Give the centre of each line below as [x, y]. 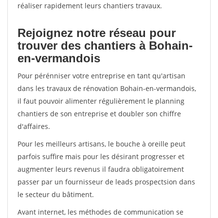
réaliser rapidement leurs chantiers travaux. [90, 6]
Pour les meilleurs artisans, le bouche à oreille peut [101, 144]
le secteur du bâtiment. [56, 194]
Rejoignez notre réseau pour [97, 33]
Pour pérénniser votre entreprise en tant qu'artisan [101, 76]
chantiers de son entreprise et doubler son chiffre [99, 114]
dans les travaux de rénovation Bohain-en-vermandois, [107, 88]
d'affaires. [34, 126]
